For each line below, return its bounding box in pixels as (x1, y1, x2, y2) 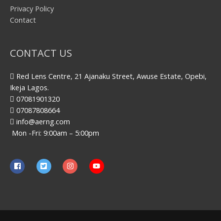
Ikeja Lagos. (10, 82, 49, 92)
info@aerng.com (14, 116, 70, 126)
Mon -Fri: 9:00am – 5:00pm (10, 127, 99, 138)
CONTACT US (10, 46, 72, 60)
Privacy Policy (10, 3, 54, 13)
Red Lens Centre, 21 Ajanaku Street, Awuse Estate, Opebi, (14, 71, 207, 81)
